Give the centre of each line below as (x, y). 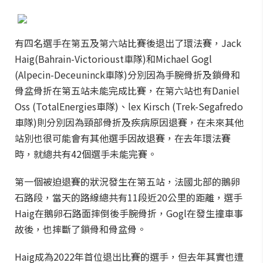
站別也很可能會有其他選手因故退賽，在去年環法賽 (123, 138)
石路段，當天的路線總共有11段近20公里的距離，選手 (129, 197)
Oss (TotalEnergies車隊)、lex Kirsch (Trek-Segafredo (129, 106)
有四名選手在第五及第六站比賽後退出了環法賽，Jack (128, 43)
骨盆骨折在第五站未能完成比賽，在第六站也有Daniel (127, 90)
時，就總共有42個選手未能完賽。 (86, 154)
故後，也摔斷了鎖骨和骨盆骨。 (80, 229)
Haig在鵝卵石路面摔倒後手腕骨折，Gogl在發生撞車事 (129, 213)
